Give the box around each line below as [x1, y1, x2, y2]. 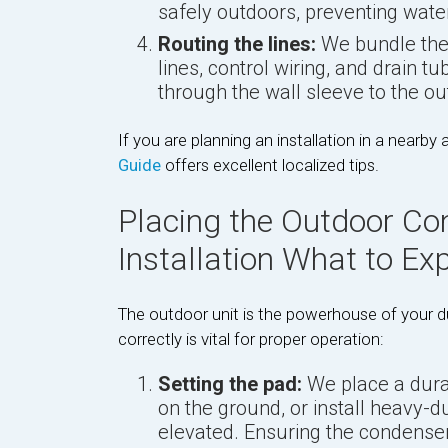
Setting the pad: [157, 372, 302, 396]
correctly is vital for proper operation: [117, 329, 384, 349]
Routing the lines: [157, 32, 316, 56]
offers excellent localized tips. [160, 155, 379, 175]
